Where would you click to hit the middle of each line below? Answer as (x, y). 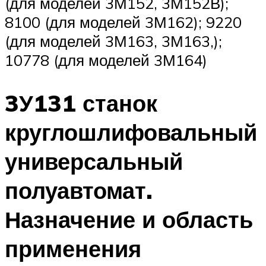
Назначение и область (129, 220)
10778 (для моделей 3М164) (106, 60)
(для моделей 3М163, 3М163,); (113, 41)
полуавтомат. (79, 191)
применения (73, 249)
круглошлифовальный (131, 132)
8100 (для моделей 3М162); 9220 (123, 22)
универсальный (94, 161)
